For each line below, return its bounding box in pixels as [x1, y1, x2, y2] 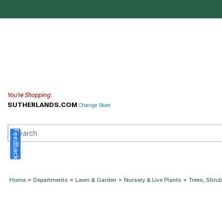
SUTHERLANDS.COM [7, 101, 79, 109]
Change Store [79, 102, 110, 109]
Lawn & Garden [75, 176, 116, 184]
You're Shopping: [7, 91, 53, 99]
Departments [33, 176, 68, 184]
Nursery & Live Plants [124, 176, 181, 184]
